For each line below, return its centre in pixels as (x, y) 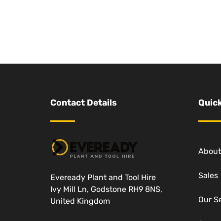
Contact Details (84, 103)
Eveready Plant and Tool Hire (103, 177)
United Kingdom (80, 201)
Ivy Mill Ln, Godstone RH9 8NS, (106, 189)
